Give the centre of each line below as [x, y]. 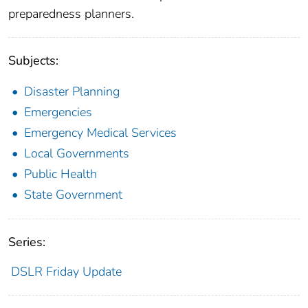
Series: [27, 242]
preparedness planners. [71, 13]
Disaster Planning [72, 91]
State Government [73, 194]
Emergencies [58, 112]
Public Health [60, 174]
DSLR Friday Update [66, 271]
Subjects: [33, 60]
